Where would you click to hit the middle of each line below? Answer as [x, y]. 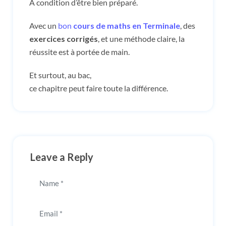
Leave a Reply [62, 157]
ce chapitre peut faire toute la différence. [99, 88]
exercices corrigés [64, 38]
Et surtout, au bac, [60, 75]
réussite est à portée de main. [79, 51]
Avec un [44, 25]
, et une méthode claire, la [141, 38]
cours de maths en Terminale [127, 25]
